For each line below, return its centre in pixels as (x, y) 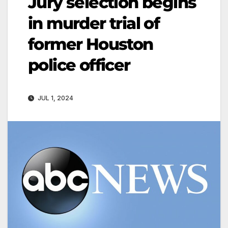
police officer (79, 65)
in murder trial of (94, 23)
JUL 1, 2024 (55, 98)
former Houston (91, 44)
